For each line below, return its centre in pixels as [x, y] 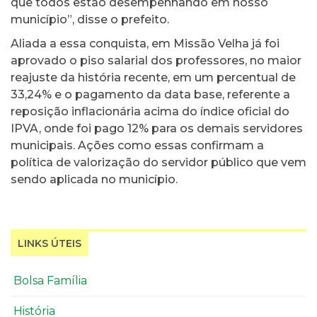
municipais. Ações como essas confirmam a [137, 145]
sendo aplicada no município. [94, 179]
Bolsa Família [50, 280]
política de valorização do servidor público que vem [158, 162]
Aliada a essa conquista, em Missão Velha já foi [145, 43]
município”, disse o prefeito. [90, 19]
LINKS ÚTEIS [50, 243]
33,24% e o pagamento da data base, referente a [150, 94]
